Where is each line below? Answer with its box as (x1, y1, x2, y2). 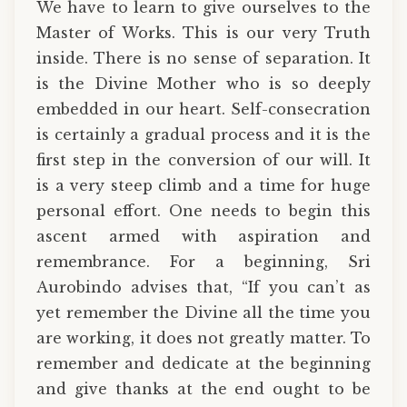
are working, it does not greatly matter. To (36, 328, 371, 347)
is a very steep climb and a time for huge (36, 175, 371, 194)
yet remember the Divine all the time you (36, 303, 371, 322)
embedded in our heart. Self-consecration (36, 99, 371, 118)
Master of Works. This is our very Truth (36, 23, 371, 42)
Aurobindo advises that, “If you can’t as (36, 277, 371, 296)
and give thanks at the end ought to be (36, 379, 371, 398)
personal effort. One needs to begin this (36, 201, 371, 220)
